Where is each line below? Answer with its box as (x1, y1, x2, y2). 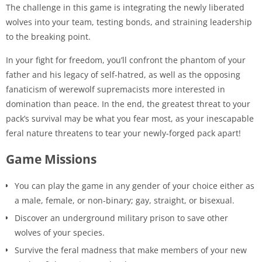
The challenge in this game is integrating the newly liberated (6, 2, 244, 13)
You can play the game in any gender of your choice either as (15, 180, 254, 192)
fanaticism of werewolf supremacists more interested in (6, 84, 225, 95)
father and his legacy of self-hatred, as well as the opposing (6, 69, 240, 81)
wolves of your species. (15, 227, 105, 239)
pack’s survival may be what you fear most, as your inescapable (6, 113, 254, 125)
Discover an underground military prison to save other (15, 212, 228, 224)
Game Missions (6, 151, 96, 168)
